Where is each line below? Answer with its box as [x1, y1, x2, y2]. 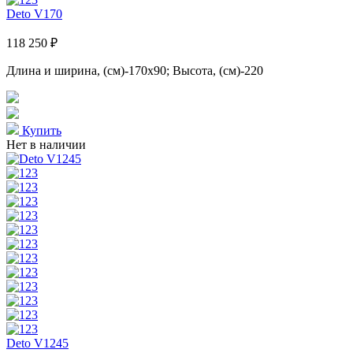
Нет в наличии [6, 137, 86, 151]
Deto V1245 [6, 336, 69, 350]
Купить [19, 123, 61, 137]
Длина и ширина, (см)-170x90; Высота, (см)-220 [6, 63, 263, 77]
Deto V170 [6, 6, 62, 20]
